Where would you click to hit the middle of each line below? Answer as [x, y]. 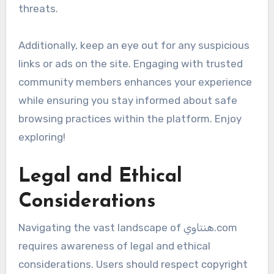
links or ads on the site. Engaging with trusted [130, 64]
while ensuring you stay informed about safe [128, 101]
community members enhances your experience [135, 82]
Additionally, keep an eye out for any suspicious [134, 46]
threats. [38, 9]
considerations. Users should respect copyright [133, 265]
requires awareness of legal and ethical [114, 246]
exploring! [42, 137]
